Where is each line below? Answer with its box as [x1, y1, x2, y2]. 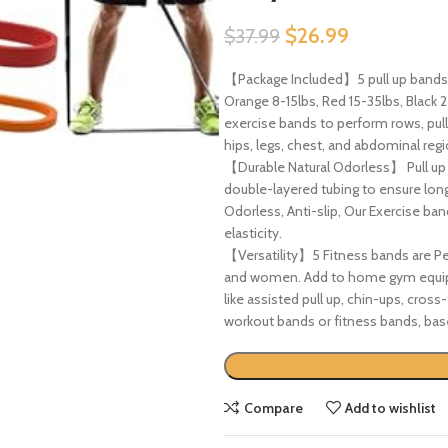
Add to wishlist [345, 398, 437, 417]
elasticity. [224, 224, 282, 242]
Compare [243, 398, 303, 417]
